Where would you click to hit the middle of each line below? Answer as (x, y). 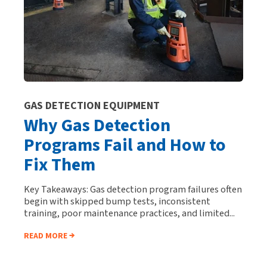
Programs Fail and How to (125, 145)
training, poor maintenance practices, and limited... (129, 213)
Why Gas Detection (97, 125)
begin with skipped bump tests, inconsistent (117, 201)
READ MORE (46, 236)
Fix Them (60, 164)
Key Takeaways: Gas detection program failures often (133, 189)
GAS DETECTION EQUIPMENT (92, 105)
